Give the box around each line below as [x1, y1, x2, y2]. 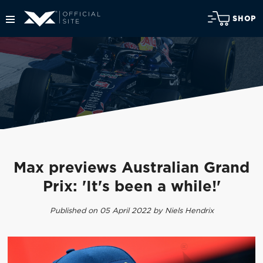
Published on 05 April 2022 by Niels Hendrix [49, 207, 214, 215]
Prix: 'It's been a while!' [42, 180, 221, 195]
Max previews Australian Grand [14, 161, 249, 176]
